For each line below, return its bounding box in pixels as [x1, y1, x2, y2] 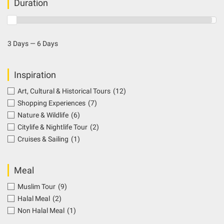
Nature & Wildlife [17, 111, 68, 119]
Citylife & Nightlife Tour [17, 123, 87, 131]
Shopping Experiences [17, 99, 85, 107]
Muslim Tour [17, 182, 55, 191]
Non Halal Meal [17, 206, 64, 215]
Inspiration [14, 69, 56, 80]
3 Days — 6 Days [7, 39, 58, 48]
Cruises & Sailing [17, 135, 68, 143]
